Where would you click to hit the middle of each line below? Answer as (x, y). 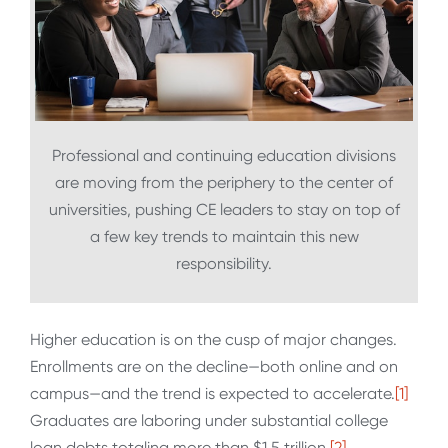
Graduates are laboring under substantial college (209, 420)
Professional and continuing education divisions (224, 156)
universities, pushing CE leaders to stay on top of (224, 210)
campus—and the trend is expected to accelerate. (212, 393)
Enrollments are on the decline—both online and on (214, 366)
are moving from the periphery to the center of (224, 183)
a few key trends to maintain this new (224, 237)
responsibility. (224, 264)
